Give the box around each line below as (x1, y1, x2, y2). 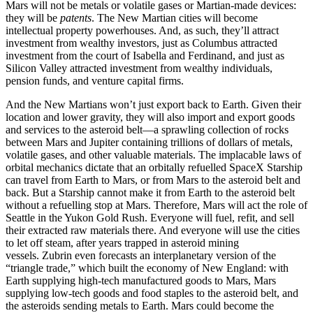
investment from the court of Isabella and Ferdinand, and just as (6, 50, 284, 62)
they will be (6, 12, 60, 24)
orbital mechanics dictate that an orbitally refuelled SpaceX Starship (6, 161, 303, 174)
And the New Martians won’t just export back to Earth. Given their (6, 99, 301, 111)
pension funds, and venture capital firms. (6, 75, 184, 87)
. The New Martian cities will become (92, 12, 258, 24)
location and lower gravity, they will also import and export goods (6, 111, 295, 124)
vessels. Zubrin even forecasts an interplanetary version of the (6, 249, 276, 262)
